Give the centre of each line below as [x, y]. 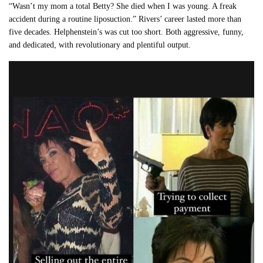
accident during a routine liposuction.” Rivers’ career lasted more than [125, 19]
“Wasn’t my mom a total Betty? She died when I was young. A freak [123, 6]
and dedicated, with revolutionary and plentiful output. [100, 45]
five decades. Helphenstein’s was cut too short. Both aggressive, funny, [127, 32]
